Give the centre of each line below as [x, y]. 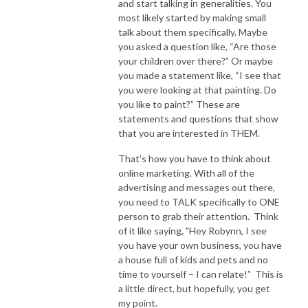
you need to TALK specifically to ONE [199, 201]
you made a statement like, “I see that [200, 75]
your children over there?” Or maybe [196, 60]
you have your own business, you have [200, 245]
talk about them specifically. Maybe [193, 32]
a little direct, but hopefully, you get [194, 288]
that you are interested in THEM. [189, 133]
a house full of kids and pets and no [193, 259]
